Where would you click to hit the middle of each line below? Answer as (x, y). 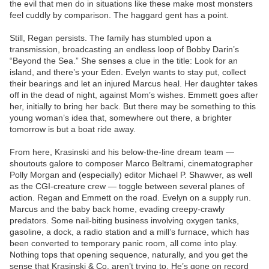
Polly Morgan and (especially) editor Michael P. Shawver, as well (131, 175)
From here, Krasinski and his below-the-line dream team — (122, 152)
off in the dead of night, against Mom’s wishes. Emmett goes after (134, 95)
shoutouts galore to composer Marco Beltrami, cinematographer (131, 164)
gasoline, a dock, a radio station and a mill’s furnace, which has (129, 232)
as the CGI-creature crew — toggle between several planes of (127, 186)
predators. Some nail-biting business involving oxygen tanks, (124, 221)
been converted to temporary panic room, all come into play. (124, 243)
